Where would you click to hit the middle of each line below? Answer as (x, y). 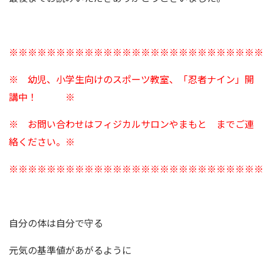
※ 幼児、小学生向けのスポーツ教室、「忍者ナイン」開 (131, 79)
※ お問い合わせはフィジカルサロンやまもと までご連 (131, 124)
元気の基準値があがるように (70, 250)
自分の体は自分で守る (56, 223)
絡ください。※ (42, 141)
